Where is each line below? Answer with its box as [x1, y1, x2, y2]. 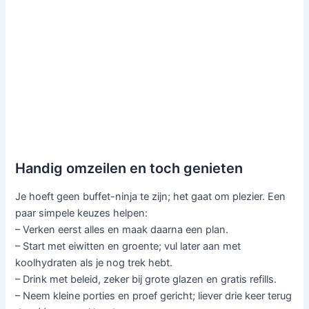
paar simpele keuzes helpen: [15, 207, 148, 220]
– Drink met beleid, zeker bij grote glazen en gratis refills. [15, 273, 277, 286]
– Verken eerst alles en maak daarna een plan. [15, 223, 229, 237]
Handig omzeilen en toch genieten [15, 160, 243, 177]
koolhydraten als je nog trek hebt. [15, 257, 173, 270]
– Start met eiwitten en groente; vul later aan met [15, 240, 241, 253]
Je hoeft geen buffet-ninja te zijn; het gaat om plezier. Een [15, 190, 286, 203]
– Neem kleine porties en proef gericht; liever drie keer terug [15, 290, 292, 303]
